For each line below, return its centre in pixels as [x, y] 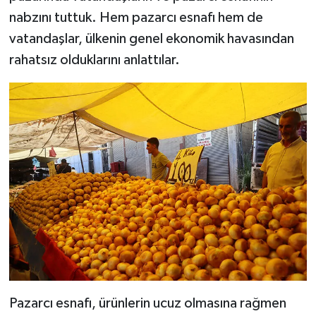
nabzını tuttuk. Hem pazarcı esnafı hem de [136, 17]
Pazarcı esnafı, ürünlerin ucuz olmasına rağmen [147, 304]
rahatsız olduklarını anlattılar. [94, 60]
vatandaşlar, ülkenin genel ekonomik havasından [151, 38]
